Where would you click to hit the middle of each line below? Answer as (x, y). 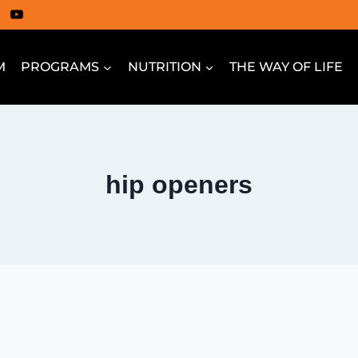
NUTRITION (164, 67)
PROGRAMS (60, 67)
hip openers (179, 184)
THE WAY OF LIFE (286, 67)
